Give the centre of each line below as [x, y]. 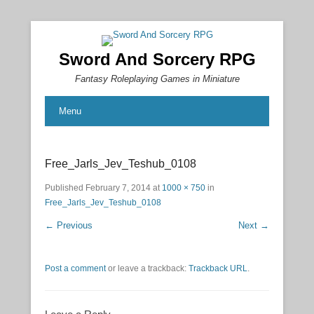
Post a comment [75, 268]
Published [65, 188]
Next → [254, 225]
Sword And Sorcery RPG [157, 59]
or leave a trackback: [147, 268]
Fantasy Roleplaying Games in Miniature [157, 79]
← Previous [69, 225]
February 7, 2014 [118, 188]
